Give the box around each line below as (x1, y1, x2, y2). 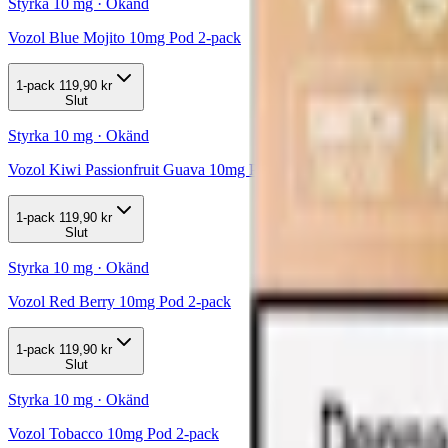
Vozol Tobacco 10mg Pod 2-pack (8, 424, 219, 442)
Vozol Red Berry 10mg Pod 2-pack (8, 292, 231, 310)
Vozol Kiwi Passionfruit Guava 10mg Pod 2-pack (8, 160, 321, 178)
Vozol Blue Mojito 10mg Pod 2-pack (8, 28, 241, 46)
